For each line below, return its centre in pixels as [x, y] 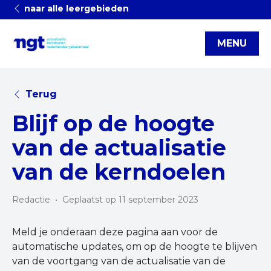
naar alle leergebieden [75, 8]
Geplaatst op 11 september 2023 [130, 200]
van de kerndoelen [119, 172]
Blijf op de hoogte [113, 123]
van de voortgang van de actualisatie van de [119, 261]
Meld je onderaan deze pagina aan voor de [115, 232]
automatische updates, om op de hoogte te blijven [135, 247]
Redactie [31, 200]
